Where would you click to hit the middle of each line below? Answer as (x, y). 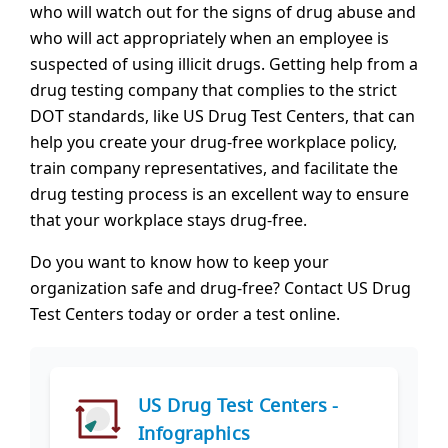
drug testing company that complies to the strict (213, 90)
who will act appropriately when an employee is (209, 38)
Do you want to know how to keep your (179, 262)
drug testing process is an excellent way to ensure (219, 194)
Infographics (194, 433)
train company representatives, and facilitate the (214, 168)
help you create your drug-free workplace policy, (213, 142)
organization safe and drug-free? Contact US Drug (220, 288)
